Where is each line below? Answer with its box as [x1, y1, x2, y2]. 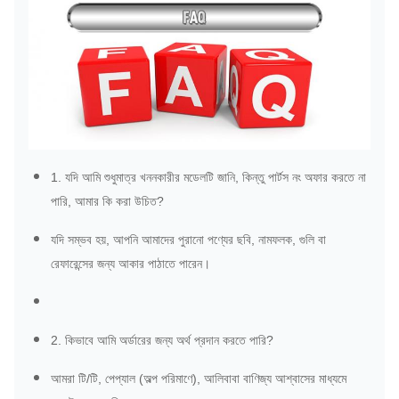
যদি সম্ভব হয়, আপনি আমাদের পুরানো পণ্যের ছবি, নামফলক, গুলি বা [51, 232, 326, 248]
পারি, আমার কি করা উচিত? [51, 194, 164, 209]
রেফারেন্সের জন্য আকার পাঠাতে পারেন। [51, 256, 210, 272]
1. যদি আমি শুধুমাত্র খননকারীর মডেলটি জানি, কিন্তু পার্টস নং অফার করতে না [51, 170, 366, 185]
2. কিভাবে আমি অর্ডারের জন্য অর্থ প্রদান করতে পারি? [51, 333, 273, 348]
